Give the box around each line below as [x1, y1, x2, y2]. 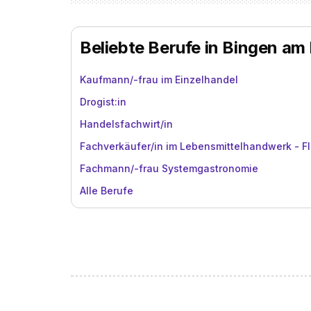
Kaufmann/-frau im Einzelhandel [80, 74, 238, 85]
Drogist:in [80, 96, 126, 108]
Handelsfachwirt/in [80, 118, 173, 130]
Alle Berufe [80, 185, 133, 196]
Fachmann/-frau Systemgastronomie [80, 162, 258, 174]
